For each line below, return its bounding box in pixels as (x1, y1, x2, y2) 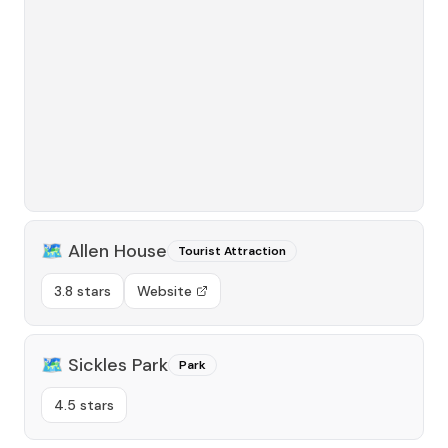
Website (137, 282, 192, 300)
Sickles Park (68, 353, 168, 377)
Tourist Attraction (178, 243, 286, 259)
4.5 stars (54, 396, 114, 414)
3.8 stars (54, 282, 111, 300)
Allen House (68, 239, 167, 263)
